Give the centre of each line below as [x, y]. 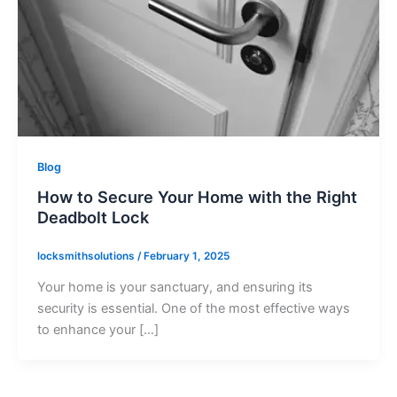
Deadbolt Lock [93, 218]
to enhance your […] [97, 330]
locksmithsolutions [87, 257]
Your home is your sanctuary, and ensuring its [175, 288]
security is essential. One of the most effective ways [193, 309]
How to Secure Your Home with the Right [197, 197]
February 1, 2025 [186, 257]
